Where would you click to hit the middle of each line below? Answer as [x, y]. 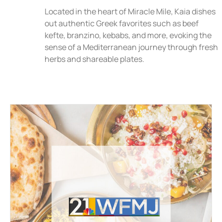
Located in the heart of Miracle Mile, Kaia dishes [130, 12]
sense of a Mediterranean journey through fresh [131, 47]
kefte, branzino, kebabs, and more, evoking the [128, 35]
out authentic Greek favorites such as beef [122, 24]
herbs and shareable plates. [94, 59]
